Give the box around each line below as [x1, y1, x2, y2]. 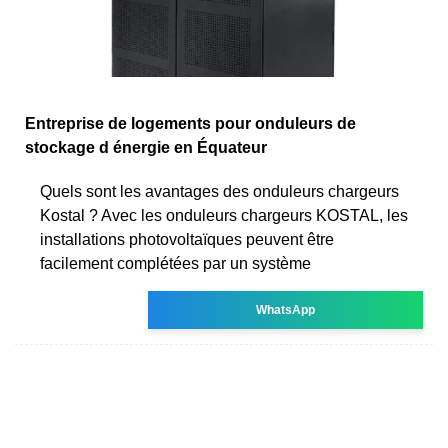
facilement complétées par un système [40, 254, 311, 272]
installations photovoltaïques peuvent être [40, 230, 334, 248]
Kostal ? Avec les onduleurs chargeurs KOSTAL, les [40, 206, 408, 224]
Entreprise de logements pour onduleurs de [25, 114, 356, 132]
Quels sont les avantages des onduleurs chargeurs [40, 182, 399, 200]
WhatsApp [256, 302, 316, 317]
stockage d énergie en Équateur [25, 138, 267, 156]
